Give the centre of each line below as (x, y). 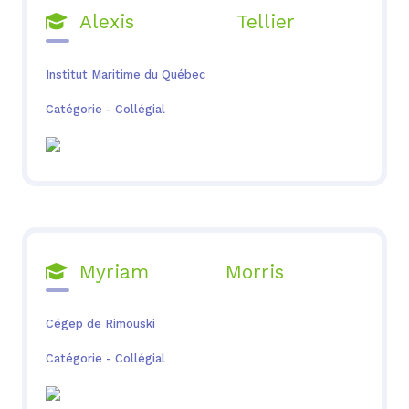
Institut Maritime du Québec (125, 75)
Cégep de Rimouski (100, 324)
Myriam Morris (175, 272)
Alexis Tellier (180, 22)
